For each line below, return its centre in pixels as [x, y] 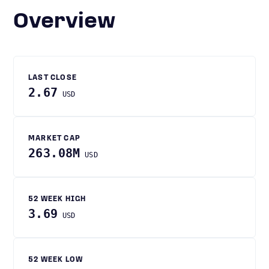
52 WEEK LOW [56, 260]
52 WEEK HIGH [57, 199]
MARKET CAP [54, 139]
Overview [72, 22]
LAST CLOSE [53, 78]
